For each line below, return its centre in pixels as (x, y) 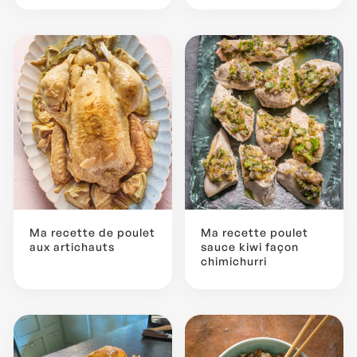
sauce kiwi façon (250, 246)
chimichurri (234, 261)
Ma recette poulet (255, 232)
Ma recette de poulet (92, 232)
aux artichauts (72, 246)
